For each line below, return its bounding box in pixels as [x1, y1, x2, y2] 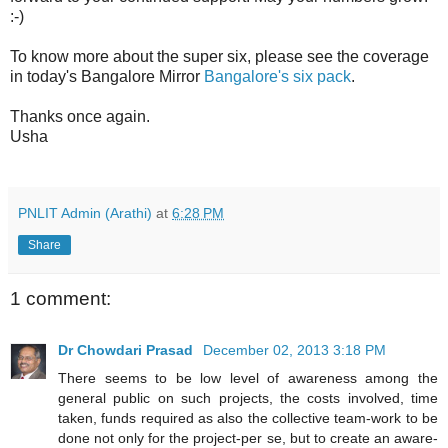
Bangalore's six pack [204, 67, 351, 85]
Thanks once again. [10, 107, 150, 125]
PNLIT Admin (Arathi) [18, 204, 152, 221]
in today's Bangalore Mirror [10, 67, 204, 85]
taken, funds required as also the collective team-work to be [58, 409, 438, 426]
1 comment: [10, 287, 111, 309]
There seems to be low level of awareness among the [58, 369, 438, 386]
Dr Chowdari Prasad [58, 341, 197, 358]
